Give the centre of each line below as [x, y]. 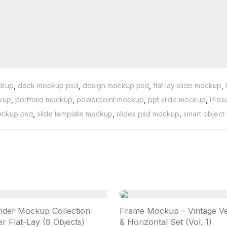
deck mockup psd [48, 85]
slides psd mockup [148, 114]
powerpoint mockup [110, 100]
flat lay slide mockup [187, 85]
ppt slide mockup [177, 100]
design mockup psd [116, 85]
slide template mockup [74, 114]
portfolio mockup [44, 100]
